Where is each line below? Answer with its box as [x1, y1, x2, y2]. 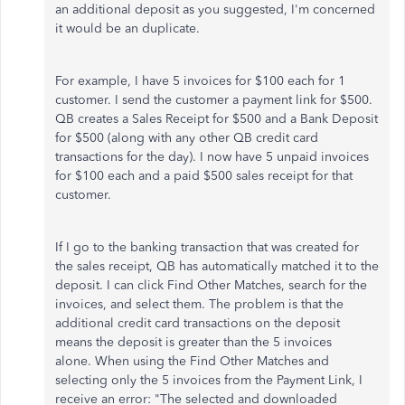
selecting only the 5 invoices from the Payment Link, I [55, 372, 363, 388]
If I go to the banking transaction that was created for [55, 239, 359, 255]
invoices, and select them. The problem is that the [55, 296, 344, 312]
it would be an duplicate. [55, 20, 200, 36]
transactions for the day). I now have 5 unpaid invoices [55, 148, 369, 165]
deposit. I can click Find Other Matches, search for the [55, 277, 367, 293]
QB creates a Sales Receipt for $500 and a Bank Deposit [55, 110, 378, 127]
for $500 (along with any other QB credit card [55, 129, 318, 146]
